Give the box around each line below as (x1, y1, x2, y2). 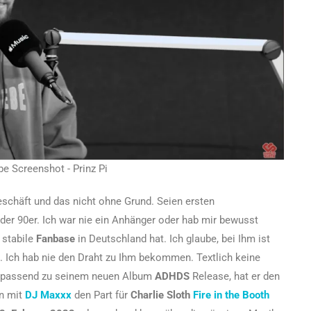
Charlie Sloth (131, 289, 193, 302)
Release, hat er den (190, 270, 280, 283)
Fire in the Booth (193, 289, 269, 302)
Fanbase (36, 233, 75, 246)
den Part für (72, 289, 131, 302)
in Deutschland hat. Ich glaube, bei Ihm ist (75, 233, 270, 246)
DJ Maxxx (25, 289, 72, 302)
